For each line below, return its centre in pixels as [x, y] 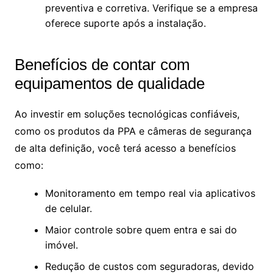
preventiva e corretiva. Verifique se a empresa [151, 8]
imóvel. [61, 245]
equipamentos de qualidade [109, 83]
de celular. [68, 208]
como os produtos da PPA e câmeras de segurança [133, 131]
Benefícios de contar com [102, 64]
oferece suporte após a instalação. [125, 23]
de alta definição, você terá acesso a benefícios [125, 148]
